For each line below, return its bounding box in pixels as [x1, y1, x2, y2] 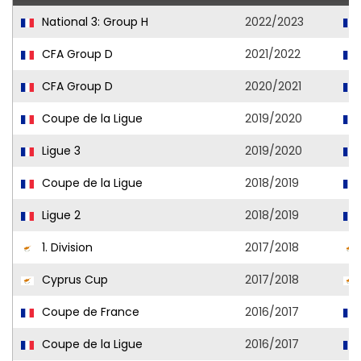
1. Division [39, 239, 93, 256]
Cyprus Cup [39, 272, 108, 288]
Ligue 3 [39, 143, 81, 160]
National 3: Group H [39, 14, 148, 31]
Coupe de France [39, 304, 139, 321]
